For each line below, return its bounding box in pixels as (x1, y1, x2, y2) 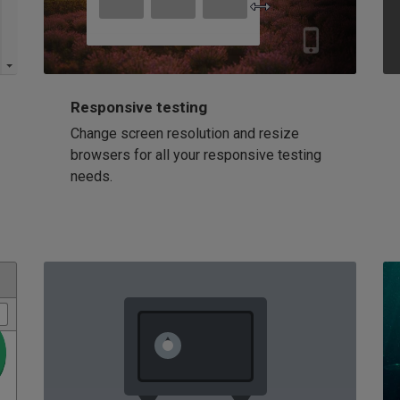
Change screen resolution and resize (71, 124, 299, 142)
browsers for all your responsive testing (71, 146, 321, 163)
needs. (71, 167, 112, 185)
